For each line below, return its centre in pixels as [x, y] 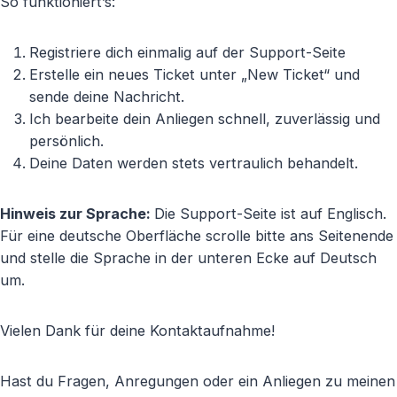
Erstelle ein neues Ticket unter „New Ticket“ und [194, 74]
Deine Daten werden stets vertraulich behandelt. [193, 163]
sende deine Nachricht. [106, 97]
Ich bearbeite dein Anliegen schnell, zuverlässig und [204, 119]
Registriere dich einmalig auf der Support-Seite [187, 52]
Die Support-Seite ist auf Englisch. [270, 214]
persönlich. [66, 141]
